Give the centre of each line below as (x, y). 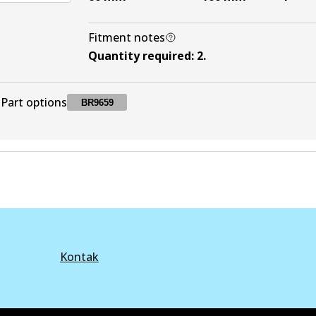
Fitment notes (127, 37)
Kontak (79, 257)
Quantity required (140, 56)
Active (202, 146)
